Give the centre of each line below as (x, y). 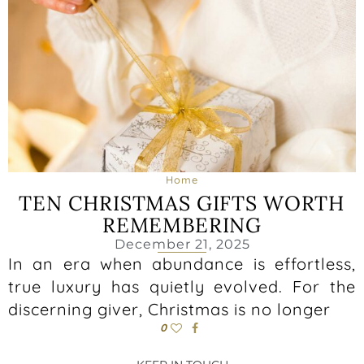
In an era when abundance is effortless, (182, 263)
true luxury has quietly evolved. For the (182, 286)
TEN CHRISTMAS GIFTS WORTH (182, 203)
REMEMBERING (182, 225)
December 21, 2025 (182, 244)
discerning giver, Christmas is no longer (169, 309)
